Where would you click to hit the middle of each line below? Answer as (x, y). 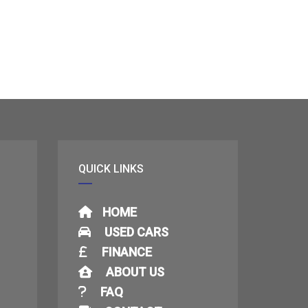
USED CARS (136, 232)
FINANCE (126, 252)
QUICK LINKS (111, 168)
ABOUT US (135, 272)
